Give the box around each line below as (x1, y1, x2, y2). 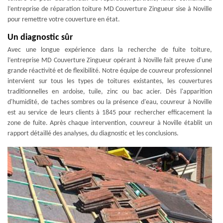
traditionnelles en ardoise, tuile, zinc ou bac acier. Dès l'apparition (7, 88, 212, 96)
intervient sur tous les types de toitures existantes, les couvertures (7, 78, 212, 85)
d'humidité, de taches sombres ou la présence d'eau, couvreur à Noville (7, 99, 212, 106)
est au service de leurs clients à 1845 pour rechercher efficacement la (7, 109, 212, 116)
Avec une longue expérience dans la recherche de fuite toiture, (7, 46, 212, 54)
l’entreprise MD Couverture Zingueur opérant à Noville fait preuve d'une (7, 57, 212, 64)
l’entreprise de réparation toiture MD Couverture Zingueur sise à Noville (7, 5, 212, 13)
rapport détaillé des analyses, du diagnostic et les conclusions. (7, 130, 179, 137)
